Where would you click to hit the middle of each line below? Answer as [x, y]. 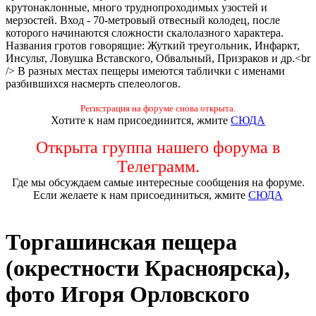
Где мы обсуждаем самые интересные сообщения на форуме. [158, 182]
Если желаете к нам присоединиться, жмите [141, 195]
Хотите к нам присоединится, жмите [141, 120]
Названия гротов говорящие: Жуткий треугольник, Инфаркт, [153, 45]
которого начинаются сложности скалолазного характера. [145, 32]
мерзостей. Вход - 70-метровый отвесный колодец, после [143, 20]
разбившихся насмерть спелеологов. [93, 83]
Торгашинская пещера [121, 242]
